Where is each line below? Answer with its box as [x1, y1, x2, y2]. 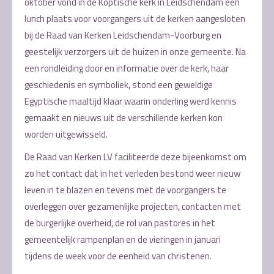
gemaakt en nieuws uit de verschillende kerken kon [24, 111, 223, 125]
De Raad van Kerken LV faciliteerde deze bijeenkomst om [24, 150, 246, 164]
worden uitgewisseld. [24, 127, 108, 141]
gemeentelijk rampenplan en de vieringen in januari [24, 232, 221, 246]
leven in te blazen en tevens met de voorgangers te [24, 183, 226, 197]
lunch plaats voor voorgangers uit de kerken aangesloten [24, 12, 245, 26]
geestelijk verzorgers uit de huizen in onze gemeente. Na [24, 45, 246, 59]
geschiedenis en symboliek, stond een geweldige [24, 78, 213, 92]
